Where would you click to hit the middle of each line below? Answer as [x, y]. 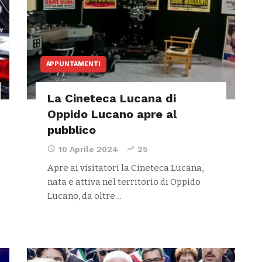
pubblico [71, 130]
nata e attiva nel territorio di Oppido [124, 182]
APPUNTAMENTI [73, 64]
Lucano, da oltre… [84, 196]
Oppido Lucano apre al [112, 114]
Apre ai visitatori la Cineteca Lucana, [125, 168]
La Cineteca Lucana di [111, 98]
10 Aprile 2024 [88, 149]
